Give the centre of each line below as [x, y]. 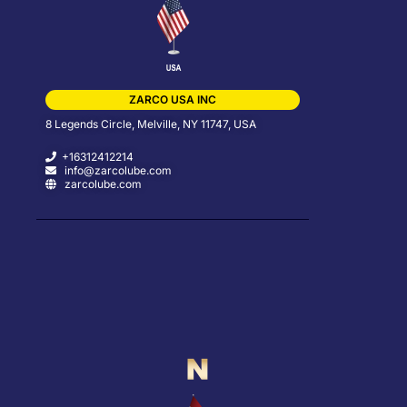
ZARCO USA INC [173, 100]
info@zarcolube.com [114, 171]
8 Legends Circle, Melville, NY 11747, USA [151, 124]
